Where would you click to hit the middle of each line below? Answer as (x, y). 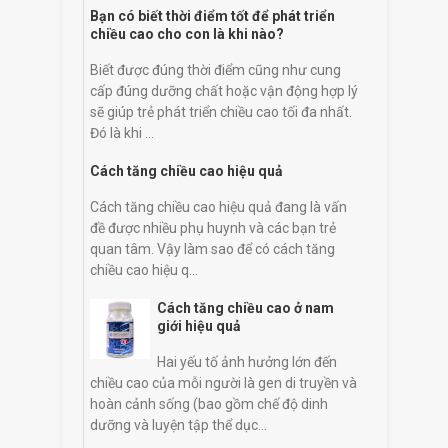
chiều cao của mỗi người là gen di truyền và (223, 382)
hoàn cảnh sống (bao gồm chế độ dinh (209, 403)
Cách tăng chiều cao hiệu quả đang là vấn (218, 206)
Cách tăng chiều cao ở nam (245, 307)
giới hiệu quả (198, 325)
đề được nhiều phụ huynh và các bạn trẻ (213, 227)
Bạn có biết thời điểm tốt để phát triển (212, 15)
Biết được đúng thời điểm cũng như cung (215, 69)
